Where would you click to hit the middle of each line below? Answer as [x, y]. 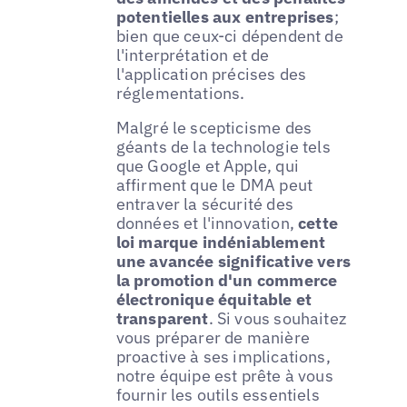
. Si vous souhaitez [278, 318]
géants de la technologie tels [223, 146]
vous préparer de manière [213, 337]
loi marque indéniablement [221, 242]
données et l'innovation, [207, 223]
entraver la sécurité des [204, 203]
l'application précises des [211, 74]
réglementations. [180, 93]
